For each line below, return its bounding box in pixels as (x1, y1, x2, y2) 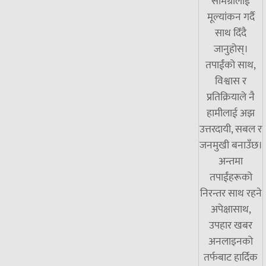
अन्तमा (218, 152, 243, 170)
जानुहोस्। (213, 40, 248, 58)
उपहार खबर (209, 216, 252, 235)
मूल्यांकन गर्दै (207, 8, 255, 26)
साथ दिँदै (215, 24, 246, 42)
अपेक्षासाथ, (210, 200, 251, 218)
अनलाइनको (208, 232, 253, 251)
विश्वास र (215, 72, 246, 90)
